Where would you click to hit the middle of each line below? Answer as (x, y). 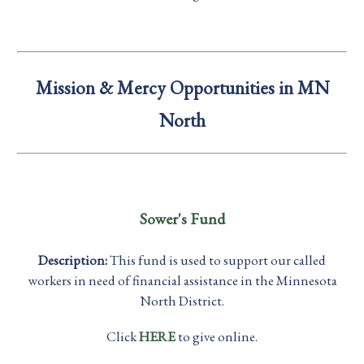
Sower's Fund (182, 219)
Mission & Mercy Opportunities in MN (182, 87)
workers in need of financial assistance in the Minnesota (182, 281)
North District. (182, 301)
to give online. (218, 336)
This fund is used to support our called (218, 260)
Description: (74, 260)
